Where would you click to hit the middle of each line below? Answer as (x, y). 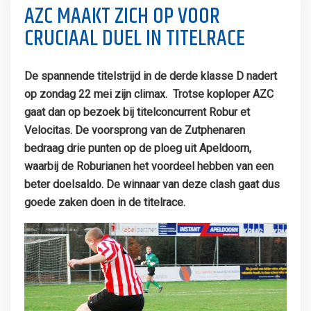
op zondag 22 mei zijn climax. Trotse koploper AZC (149, 94)
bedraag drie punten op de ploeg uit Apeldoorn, (137, 148)
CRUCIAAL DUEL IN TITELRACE (134, 39)
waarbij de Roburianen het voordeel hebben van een (149, 166)
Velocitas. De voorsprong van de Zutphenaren (134, 130)
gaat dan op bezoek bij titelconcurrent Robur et (137, 112)
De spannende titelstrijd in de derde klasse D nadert (150, 76)
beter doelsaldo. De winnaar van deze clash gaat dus (152, 184)
